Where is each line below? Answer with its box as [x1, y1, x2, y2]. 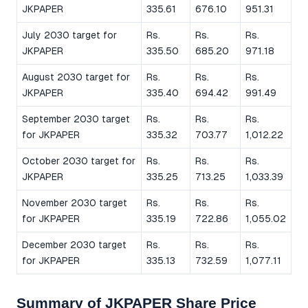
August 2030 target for [22, 71, 130, 82]
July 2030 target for [22, 29, 117, 41]
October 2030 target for [22, 155, 135, 166]
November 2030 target [22, 197, 127, 208]
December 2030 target [22, 239, 126, 250]
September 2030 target [22, 113, 130, 124]
